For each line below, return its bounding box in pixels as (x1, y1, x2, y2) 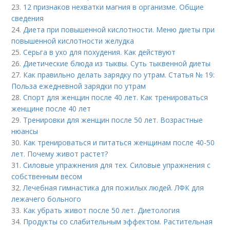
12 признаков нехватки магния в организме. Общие (23, 2, 204, 12)
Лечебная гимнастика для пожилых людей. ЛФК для (23, 183, 204, 193)
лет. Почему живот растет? (11, 149, 108, 159)
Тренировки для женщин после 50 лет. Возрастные (23, 115, 203, 125)
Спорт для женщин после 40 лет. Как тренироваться (23, 92, 208, 102)
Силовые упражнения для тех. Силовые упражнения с (23, 160, 211, 170)
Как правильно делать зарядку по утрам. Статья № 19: (23, 70, 215, 80)
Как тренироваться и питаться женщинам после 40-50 (23, 138, 215, 147)
